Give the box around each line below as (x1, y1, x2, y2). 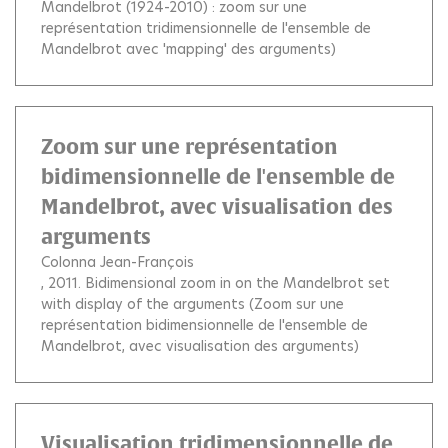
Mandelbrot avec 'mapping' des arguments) (41, 38, 336, 59)
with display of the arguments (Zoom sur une (41, 293, 344, 314)
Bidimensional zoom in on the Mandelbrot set (85, 272, 390, 293)
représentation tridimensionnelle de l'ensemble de (41, 17, 371, 38)
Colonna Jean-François (41, 251, 194, 272)
